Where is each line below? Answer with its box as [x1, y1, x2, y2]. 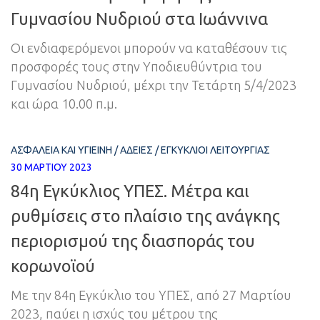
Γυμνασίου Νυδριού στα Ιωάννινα [11, 9, 268, 29]
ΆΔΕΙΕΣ [120, 144, 153, 156]
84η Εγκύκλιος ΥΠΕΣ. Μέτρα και [11, 181, 249, 201]
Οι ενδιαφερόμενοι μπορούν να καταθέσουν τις [11, 41, 287, 56]
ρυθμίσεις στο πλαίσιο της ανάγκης [11, 206, 280, 226]
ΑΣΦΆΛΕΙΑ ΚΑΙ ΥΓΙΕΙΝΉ [11, 144, 112, 156]
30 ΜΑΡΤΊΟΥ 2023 [11, 161, 92, 174]
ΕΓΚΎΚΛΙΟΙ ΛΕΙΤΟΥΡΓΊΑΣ [161, 144, 270, 156]
